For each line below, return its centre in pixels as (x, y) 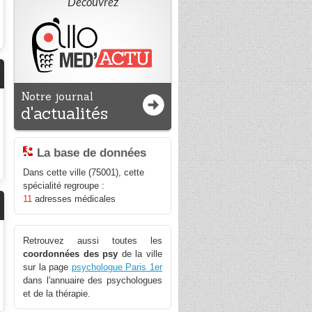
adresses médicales (74, 199)
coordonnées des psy (71, 254)
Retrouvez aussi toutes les (93, 241)
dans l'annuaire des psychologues (93, 281)
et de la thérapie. (57, 294)
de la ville (140, 254)
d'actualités (65, 113)
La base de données (92, 153)
